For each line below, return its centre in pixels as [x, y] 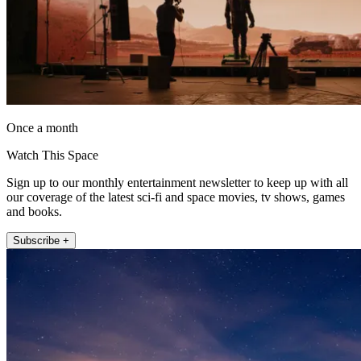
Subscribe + [41, 240]
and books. [34, 211]
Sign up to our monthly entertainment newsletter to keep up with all [177, 182]
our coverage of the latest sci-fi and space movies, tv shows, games [176, 197]
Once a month [42, 127]
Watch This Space [52, 155]
